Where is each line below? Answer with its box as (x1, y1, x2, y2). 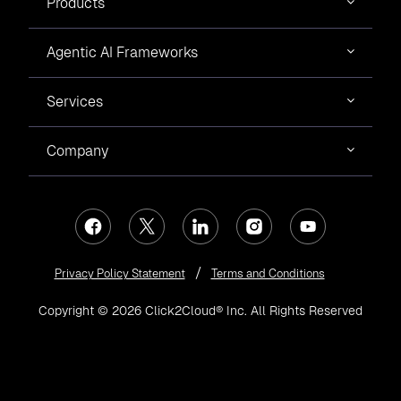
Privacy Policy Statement (54, 266, 185, 280)
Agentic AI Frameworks (47, 43, 198, 61)
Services (47, 92, 103, 110)
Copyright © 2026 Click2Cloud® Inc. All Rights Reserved (38, 303, 363, 318)
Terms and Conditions (210, 266, 325, 280)
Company (47, 141, 108, 159)
